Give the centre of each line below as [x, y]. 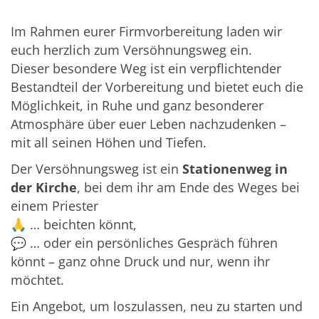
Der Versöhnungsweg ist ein [96, 168]
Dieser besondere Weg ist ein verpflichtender [146, 68]
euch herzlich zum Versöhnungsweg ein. [131, 49]
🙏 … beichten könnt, [74, 224]
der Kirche [44, 187]
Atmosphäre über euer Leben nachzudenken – [148, 124]
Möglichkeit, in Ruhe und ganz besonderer [137, 105]
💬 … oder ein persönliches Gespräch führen [144, 242]
